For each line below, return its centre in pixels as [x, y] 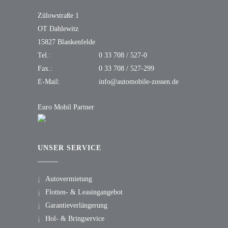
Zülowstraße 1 [58, 15]
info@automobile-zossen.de [139, 81]
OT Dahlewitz [58, 28]
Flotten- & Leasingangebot [84, 192]
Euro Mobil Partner [66, 107]
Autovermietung [69, 179]
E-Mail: [49, 81]
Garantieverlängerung [76, 205]
